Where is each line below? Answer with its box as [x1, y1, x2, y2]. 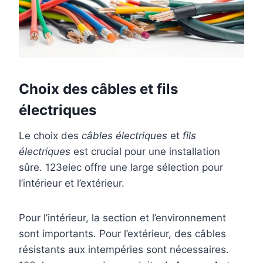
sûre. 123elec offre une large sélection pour [19, 161, 223, 173]
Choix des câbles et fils [19, 80, 178, 97]
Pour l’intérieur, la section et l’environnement [19, 211, 226, 224]
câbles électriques [82, 129, 167, 141]
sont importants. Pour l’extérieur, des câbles [19, 227, 226, 240]
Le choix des [19, 129, 82, 141]
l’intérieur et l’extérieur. [19, 177, 124, 189]
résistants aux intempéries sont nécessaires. [19, 243, 229, 255]
